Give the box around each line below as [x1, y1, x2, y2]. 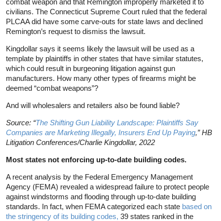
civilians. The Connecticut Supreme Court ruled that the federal [6, 7, 207, 16]
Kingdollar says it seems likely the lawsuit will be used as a [6, 44, 194, 53]
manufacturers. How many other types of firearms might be [6, 74, 196, 82]
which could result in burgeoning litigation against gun [6, 64, 175, 73]
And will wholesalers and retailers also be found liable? [6, 101, 180, 110]
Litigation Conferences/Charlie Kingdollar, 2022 [6, 138, 155, 147]
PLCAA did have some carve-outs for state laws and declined [6, 17, 203, 26]
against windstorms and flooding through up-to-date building [6, 192, 196, 201]
